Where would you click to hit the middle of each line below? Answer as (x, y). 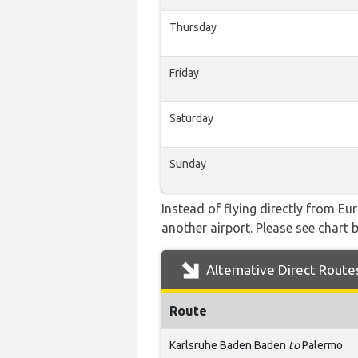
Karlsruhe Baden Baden (229, 345)
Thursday (193, 27)
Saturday (191, 118)
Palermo (321, 345)
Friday (184, 73)
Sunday (188, 164)
